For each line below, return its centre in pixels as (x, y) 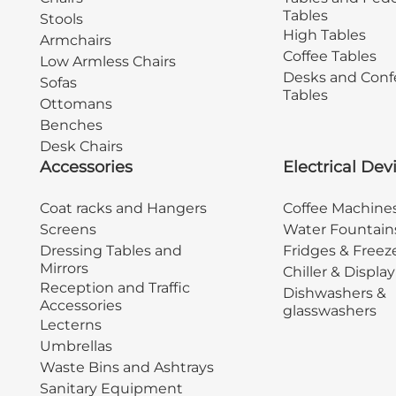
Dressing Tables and (110, 251)
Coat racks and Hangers (123, 209)
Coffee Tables (329, 57)
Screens (68, 230)
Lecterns (70, 325)
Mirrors (64, 269)
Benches (71, 126)
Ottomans (76, 104)
